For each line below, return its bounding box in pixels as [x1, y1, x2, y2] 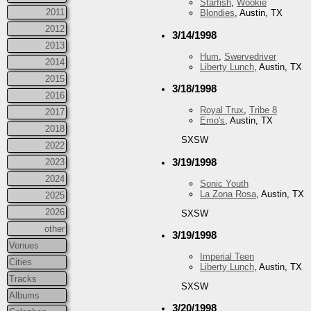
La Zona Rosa [200, 188, 256, 199]
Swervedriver [224, 51, 276, 62]
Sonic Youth [200, 178, 249, 189]
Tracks [9, 273, 37, 284]
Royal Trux [200, 105, 244, 116]
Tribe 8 [249, 105, 277, 116]
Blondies [200, 8, 235, 19]
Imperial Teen [200, 251, 254, 262]
